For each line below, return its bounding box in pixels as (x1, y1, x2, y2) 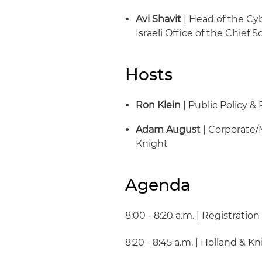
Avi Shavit (136, 13, 182, 25)
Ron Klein (136, 99, 181, 111)
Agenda (125, 175, 191, 195)
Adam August (136, 124, 201, 135)
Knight (136, 138, 168, 149)
